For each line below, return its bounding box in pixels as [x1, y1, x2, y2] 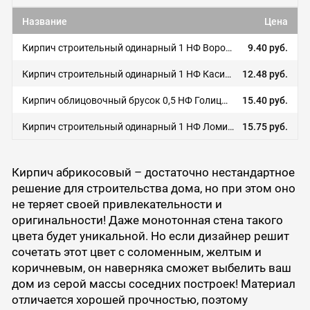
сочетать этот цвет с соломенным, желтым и [11, 245, 262, 259]
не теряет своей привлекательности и [11, 197, 222, 212]
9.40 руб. [247, 42, 288, 53]
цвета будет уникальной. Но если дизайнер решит [11, 229, 289, 244]
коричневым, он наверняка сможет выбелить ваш [11, 261, 291, 275]
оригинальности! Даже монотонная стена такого [11, 213, 283, 228]
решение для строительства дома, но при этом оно [11, 181, 295, 196]
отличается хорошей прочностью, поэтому [11, 293, 248, 307]
